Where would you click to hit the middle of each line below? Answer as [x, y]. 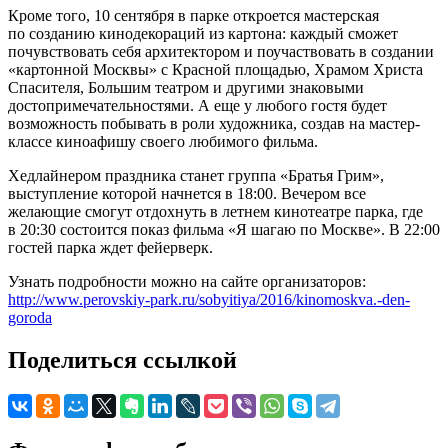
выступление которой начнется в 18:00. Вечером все [187, 193]
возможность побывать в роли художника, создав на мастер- [214, 123]
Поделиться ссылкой [122, 359]
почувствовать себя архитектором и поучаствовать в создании [221, 51]
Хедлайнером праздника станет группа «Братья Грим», [196, 175]
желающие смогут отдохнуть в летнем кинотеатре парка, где [215, 211]
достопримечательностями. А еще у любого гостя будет [197, 105]
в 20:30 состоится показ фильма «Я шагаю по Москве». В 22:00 [224, 229]
